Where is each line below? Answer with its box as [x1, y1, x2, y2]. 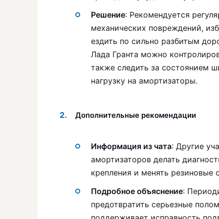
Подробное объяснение [91, 186, 183, 197]
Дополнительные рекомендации [75, 110, 196, 120]
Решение [91, 10, 125, 20]
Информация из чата [91, 141, 172, 152]
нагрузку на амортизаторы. [91, 76, 197, 86]
